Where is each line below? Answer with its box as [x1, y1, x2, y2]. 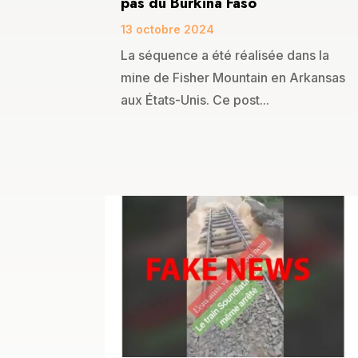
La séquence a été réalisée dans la [121, 47, 329, 64]
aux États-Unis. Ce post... [121, 92, 269, 109]
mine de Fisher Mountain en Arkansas [121, 70, 345, 86]
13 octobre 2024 [121, 22, 214, 37]
